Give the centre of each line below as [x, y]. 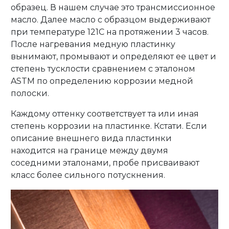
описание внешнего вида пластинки [91, 138]
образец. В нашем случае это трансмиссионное [113, 7]
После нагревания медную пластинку [93, 44]
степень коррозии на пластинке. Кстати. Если [109, 126]
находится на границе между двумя [90, 150]
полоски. [30, 93]
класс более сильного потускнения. [88, 175]
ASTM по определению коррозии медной [102, 81]
